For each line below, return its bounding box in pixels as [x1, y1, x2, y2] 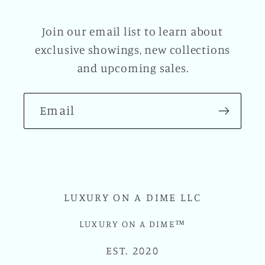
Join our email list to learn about [42, 24, 223, 39]
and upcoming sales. [76, 61, 189, 76]
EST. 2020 [105, 243, 160, 257]
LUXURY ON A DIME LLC [64, 190, 201, 203]
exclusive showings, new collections [34, 43, 231, 57]
